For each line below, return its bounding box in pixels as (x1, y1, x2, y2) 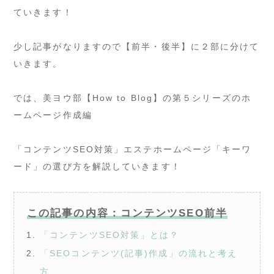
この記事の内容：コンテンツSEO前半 (27, 207, 228, 219)
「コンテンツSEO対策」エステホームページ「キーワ (13, 144, 252, 154)
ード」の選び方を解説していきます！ (13, 161, 181, 171)
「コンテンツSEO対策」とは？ (40, 229, 180, 240)
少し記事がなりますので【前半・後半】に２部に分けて (13, 41, 260, 51)
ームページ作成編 (13, 109, 92, 120)
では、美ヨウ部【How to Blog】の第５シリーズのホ (13, 92, 251, 103)
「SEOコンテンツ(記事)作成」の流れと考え (40, 248, 238, 258)
